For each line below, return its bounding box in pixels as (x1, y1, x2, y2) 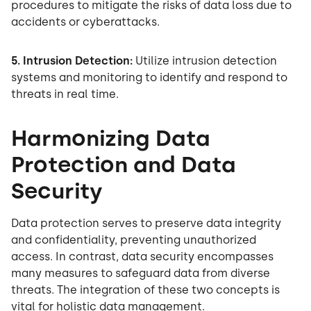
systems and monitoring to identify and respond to (11, 71, 287, 85)
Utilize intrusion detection (135, 54, 277, 68)
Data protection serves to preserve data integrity (11, 217, 281, 230)
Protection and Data (11, 151, 236, 178)
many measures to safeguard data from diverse (11, 267, 270, 280)
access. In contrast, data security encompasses (11, 250, 274, 264)
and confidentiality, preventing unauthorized (11, 233, 256, 247)
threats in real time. (11, 87, 119, 101)
